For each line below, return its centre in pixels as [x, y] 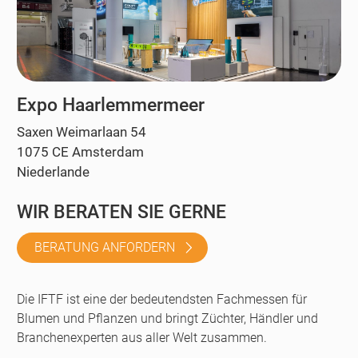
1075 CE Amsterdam [80, 152]
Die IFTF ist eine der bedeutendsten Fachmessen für [162, 300]
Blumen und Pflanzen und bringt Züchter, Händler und [167, 319]
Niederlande [53, 172]
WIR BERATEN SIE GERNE [121, 213]
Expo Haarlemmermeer [111, 105]
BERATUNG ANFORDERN [105, 248]
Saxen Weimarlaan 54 [82, 132]
